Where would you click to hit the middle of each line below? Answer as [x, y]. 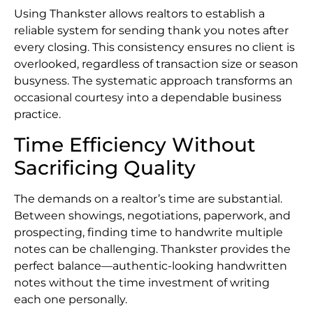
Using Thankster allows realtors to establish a [139, 14]
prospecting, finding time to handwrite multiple [148, 232]
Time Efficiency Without [135, 144]
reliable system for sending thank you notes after [151, 31]
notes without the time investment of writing [142, 282]
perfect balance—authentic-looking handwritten [151, 265]
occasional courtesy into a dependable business [148, 98]
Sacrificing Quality [105, 167]
